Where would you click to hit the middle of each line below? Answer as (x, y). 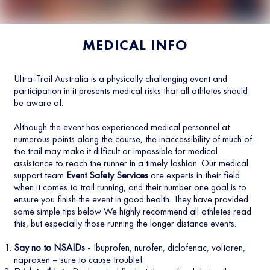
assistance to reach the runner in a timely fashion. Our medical (131, 163)
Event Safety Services (107, 175)
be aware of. (38, 103)
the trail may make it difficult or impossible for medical (115, 151)
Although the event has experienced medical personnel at (121, 127)
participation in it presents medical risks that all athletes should (130, 91)
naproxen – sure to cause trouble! (78, 259)
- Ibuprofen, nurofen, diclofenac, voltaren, (165, 247)
